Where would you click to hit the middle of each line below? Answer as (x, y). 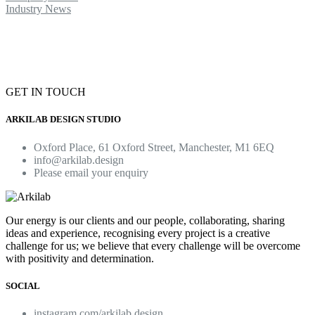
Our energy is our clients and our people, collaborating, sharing (145, 220)
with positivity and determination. (80, 258)
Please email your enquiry (91, 172)
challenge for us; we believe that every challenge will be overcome (153, 245)
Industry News (38, 9)
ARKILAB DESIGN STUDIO (63, 120)
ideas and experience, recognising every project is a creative (138, 233)
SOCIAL (23, 285)
